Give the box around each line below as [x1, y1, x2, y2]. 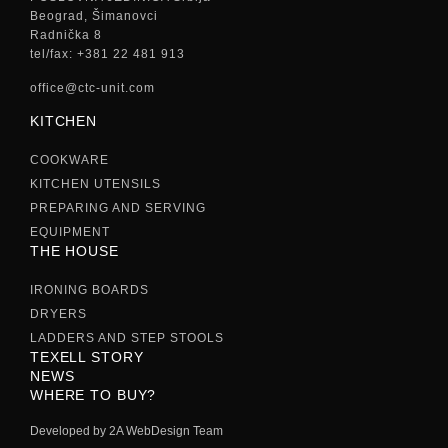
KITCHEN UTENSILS [30, 176, 161, 191]
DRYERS [30, 306, 87, 321]
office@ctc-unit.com [30, 80, 155, 95]
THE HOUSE [30, 242, 119, 259]
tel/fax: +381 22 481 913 [30, 47, 185, 62]
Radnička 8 [30, 28, 102, 43]
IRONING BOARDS [30, 282, 149, 297]
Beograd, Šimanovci [30, 9, 158, 24]
